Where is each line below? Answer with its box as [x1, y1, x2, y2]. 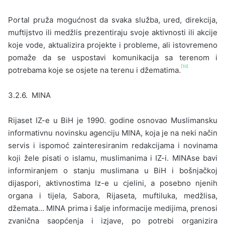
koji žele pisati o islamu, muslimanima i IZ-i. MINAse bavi [8, 153, 217, 163]
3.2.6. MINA [8, 90, 51, 100]
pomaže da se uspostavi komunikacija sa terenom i [8, 52, 217, 62]
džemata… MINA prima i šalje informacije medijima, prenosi [8, 203, 217, 213]
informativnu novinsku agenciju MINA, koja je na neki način [8, 128, 217, 138]
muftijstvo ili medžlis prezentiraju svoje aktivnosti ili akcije [8, 27, 217, 37]
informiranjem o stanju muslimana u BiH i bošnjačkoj [8, 165, 217, 175]
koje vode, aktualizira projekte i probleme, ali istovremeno [8, 40, 217, 50]
